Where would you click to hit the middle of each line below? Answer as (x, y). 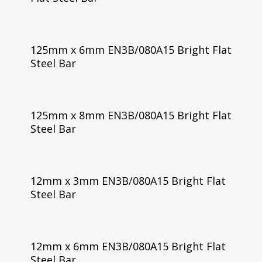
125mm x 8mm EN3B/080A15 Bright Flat (131, 115)
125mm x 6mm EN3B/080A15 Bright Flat (131, 50)
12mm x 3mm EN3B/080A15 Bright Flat (128, 180)
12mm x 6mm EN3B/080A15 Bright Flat (128, 246)
